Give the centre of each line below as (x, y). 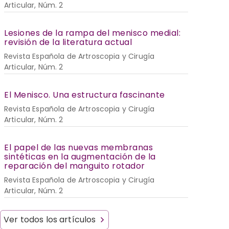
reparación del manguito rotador (75, 166)
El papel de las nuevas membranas (78, 147)
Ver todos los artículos (50, 219)
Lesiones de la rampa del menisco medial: (92, 33)
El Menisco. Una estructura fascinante (85, 95)
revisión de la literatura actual (68, 42)
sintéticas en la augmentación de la (80, 156)
